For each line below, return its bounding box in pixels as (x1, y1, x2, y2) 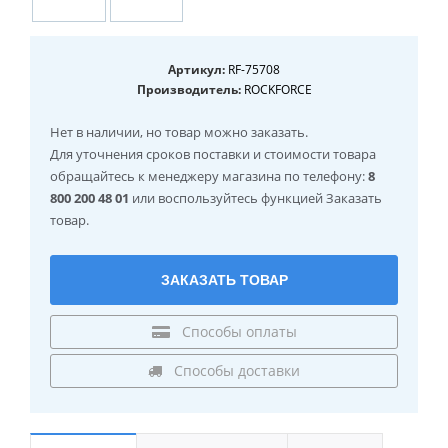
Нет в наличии (50, 122, 140, 141)
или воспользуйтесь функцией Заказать (129, 188, 382, 207)
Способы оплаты (177, 321, 297, 341)
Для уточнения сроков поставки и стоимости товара (50, 144, 376, 163)
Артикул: (168, 60, 225, 78)
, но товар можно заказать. (140, 122, 308, 141)
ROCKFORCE (240, 80, 312, 97)
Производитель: (136, 80, 241, 98)
